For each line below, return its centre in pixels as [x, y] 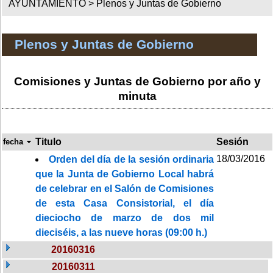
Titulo [48, 141]
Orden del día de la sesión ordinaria [132, 159]
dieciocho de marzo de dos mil [125, 218]
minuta [137, 96]
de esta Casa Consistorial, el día [125, 203]
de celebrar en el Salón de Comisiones [125, 188]
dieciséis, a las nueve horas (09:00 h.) [121, 232]
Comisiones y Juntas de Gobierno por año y [137, 81]
